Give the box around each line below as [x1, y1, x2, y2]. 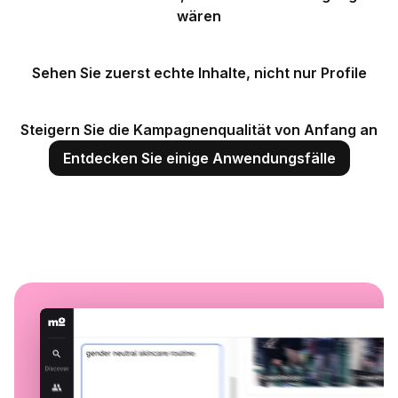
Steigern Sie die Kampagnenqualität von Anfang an [20, 121, 378, 139]
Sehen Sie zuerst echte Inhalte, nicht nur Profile [31, 64, 367, 82]
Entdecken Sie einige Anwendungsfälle [62, 149, 336, 167]
